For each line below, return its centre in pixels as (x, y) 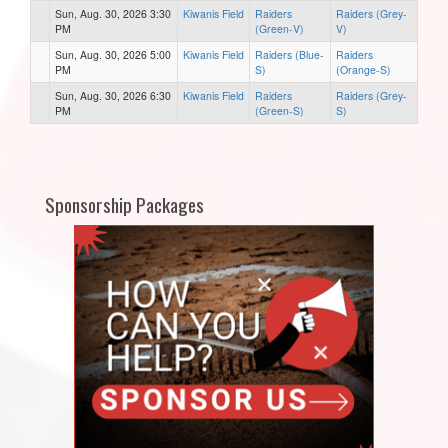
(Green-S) (279, 110)
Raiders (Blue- (289, 54)
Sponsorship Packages (124, 204)
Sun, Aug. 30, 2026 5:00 (113, 54)
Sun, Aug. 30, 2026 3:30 (113, 13)
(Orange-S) (363, 69)
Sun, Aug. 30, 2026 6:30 (113, 95)
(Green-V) (279, 28)
